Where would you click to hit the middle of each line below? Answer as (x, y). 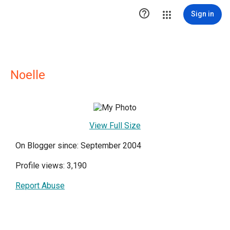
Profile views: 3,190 (51, 166)
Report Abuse (40, 186)
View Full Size (115, 126)
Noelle (28, 75)
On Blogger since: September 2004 (78, 146)
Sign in (203, 14)
